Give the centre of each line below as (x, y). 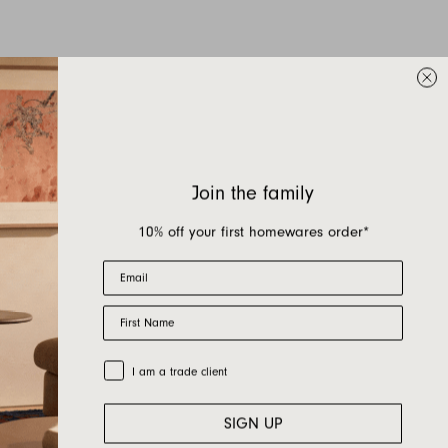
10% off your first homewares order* (253, 231)
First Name (129, 311)
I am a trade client (179, 371)
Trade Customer (143, 366)
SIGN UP (253, 423)
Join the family (253, 192)
